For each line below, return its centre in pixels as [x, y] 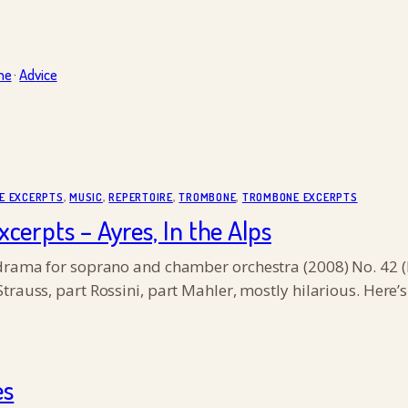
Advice [38, 75]
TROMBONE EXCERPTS [300, 196]
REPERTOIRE [141, 196]
